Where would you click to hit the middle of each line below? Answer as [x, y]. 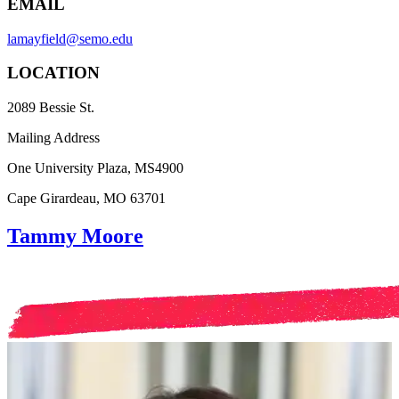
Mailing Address [53, 138]
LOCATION [53, 73]
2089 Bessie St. [51, 108]
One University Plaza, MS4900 [95, 168]
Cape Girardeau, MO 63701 [86, 199]
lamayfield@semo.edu [70, 38]
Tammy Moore [75, 236]
